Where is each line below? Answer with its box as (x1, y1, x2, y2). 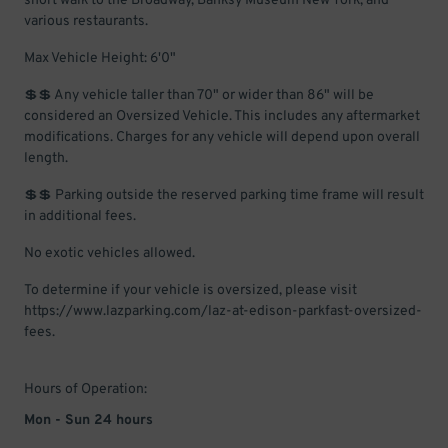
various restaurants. (24, 13, 148, 30)
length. (24, 150, 68, 167)
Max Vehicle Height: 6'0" (24, 50, 176, 67)
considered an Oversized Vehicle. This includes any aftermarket (24, 108, 420, 125)
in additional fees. (24, 208, 136, 225)
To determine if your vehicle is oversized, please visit (24, 282, 357, 299)
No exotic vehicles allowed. (24, 245, 195, 262)
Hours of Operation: (24, 381, 147, 398)
